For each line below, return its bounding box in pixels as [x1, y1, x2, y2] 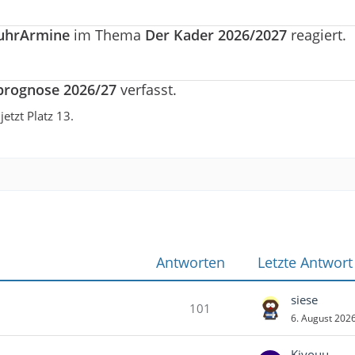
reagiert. [287, 25, 346, 44]
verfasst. [116, 80, 177, 99]
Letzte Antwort [258, 253, 353, 272]
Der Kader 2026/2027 [145, 25, 287, 44]
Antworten [155, 253, 225, 272]
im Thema [70, 25, 145, 44]
